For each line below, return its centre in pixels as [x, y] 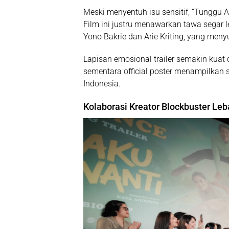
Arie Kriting [164, 37]
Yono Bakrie [105, 37]
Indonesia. [102, 84]
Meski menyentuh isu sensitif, [138, 12]
